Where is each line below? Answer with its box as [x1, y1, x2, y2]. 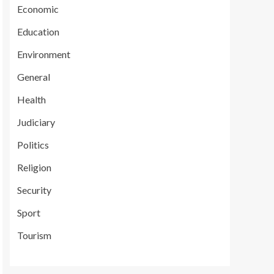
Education [17, 26, 59, 37]
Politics [17, 139, 49, 150]
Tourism [17, 229, 51, 241]
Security [17, 184, 51, 196]
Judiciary [17, 116, 55, 128]
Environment [17, 48, 70, 60]
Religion [17, 161, 51, 173]
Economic [17, 3, 59, 15]
